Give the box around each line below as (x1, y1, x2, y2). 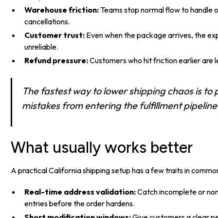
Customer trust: (24, 30, 85, 40)
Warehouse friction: (24, 4, 99, 15)
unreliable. (24, 41, 59, 52)
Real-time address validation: (24, 186, 136, 197)
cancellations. (24, 16, 71, 26)
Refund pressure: (24, 55, 89, 65)
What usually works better (11, 138, 193, 157)
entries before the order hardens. (24, 198, 135, 208)
